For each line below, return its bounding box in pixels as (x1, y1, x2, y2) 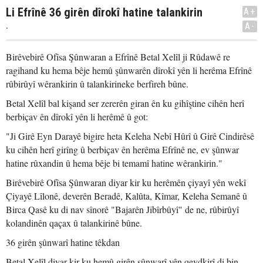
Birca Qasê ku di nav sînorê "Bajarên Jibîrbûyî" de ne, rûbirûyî (6, 203, 239, 215)
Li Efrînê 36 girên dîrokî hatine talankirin (6, 5, 203, 19)
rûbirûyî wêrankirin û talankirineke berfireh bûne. (6, 77, 188, 90)
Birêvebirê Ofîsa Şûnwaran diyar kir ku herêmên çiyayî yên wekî (6, 176, 246, 188)
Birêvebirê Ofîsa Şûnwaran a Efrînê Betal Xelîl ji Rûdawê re (6, 50, 230, 63)
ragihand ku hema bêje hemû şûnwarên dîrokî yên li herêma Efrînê (6, 64, 252, 76)
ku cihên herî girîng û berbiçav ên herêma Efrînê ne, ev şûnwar (6, 143, 239, 156)
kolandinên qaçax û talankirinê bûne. (6, 217, 142, 229)
